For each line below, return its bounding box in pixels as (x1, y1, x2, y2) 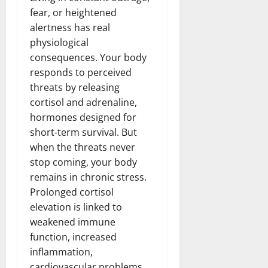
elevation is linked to (30, 200, 122, 214)
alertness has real (30, 20, 110, 34)
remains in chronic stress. (30, 170, 147, 184)
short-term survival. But (30, 125, 137, 139)
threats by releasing (30, 80, 120, 94)
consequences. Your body (30, 50, 147, 64)
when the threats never (30, 140, 135, 154)
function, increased (30, 230, 117, 243)
